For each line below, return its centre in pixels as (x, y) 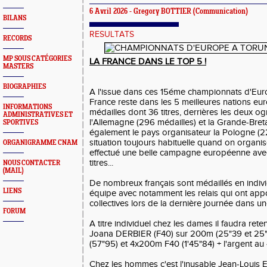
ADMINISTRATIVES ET (38, 115)
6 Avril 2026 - (111, 12)
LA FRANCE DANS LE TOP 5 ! (148, 62)
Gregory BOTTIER (162, 12)
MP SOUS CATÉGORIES (37, 59)
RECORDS (17, 38)
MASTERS (18, 66)
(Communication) (220, 12)
